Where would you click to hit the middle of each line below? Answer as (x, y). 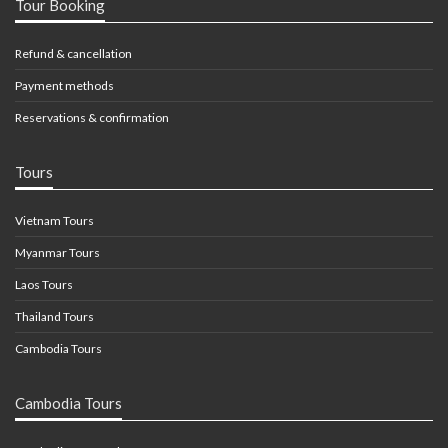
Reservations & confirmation (92, 118)
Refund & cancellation (73, 54)
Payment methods (64, 86)
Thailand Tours (54, 317)
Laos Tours (44, 285)
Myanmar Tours (57, 253)
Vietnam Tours (54, 221)
